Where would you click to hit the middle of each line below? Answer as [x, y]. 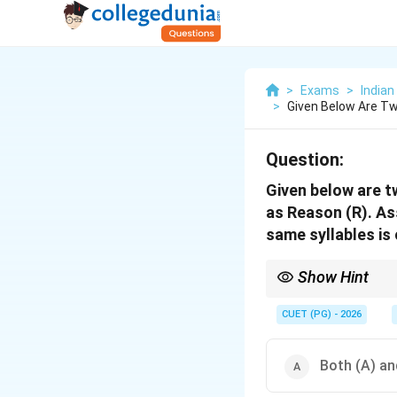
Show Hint [333, 277]
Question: [305, 160]
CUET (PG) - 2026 [322, 314]
